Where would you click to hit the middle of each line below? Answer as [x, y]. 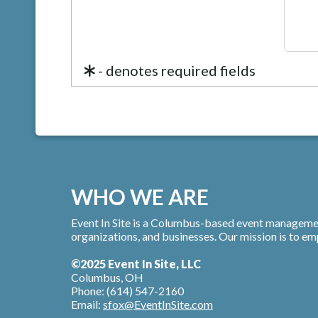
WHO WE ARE [140, 197]
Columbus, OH [107, 277]
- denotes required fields [175, 70]
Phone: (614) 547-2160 [127, 291]
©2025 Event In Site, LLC [136, 264]
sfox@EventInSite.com [158, 304]
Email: [87, 304]
